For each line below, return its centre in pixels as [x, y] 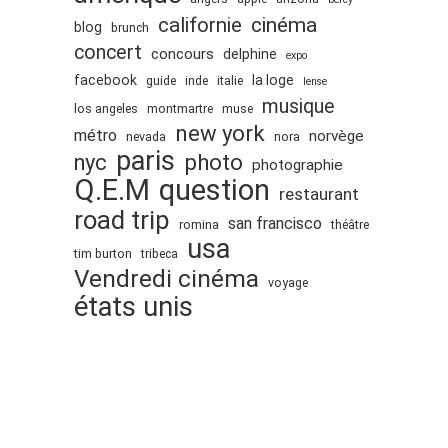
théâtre [350, 224]
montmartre [180, 108]
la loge [273, 79]
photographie [297, 164]
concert [108, 52]
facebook [105, 79]
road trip [122, 219]
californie [200, 24]
